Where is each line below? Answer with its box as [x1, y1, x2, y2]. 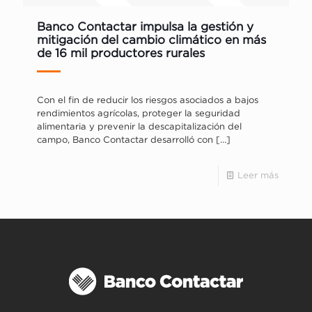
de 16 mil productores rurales [37, 46, 205, 59]
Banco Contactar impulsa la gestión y [37, 19, 253, 33]
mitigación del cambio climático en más [37, 33, 266, 46]
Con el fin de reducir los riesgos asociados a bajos [37, 94, 258, 105]
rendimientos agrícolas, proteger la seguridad [37, 107, 240, 118]
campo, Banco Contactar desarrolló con [37, 134, 213, 145]
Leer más [237, 169, 279, 180]
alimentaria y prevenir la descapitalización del [37, 120, 242, 132]
